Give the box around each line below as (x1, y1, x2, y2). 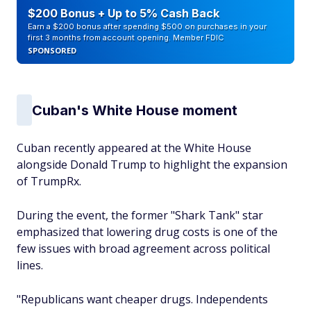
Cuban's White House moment (32, 101, 237, 119)
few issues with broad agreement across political (17, 241, 270, 256)
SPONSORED (28, 45, 76, 56)
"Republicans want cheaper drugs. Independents (17, 292, 268, 307)
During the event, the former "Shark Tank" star (17, 208, 263, 223)
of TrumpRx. (17, 174, 81, 189)
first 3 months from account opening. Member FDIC (28, 33, 224, 42)
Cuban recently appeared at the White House (17, 140, 251, 155)
